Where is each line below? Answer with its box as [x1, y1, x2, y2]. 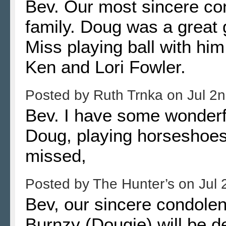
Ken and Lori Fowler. [25, 56, 186, 77]
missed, [25, 145, 86, 165]
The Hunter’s [93, 176, 179, 192]
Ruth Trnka [93, 87, 167, 103]
